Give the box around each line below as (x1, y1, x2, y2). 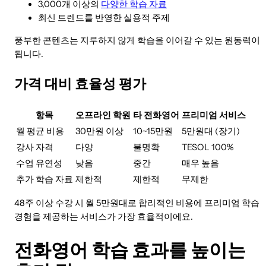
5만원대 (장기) (182, 125, 240, 137)
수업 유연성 (16, 157, 62, 169)
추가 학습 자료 (16, 173, 73, 185)
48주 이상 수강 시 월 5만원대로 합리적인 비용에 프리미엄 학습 (14, 198, 259, 209)
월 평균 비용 (16, 125, 64, 137)
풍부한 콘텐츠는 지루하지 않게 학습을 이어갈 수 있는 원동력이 (14, 34, 260, 46)
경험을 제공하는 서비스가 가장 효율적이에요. (14, 211, 193, 223)
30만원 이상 (75, 125, 123, 137)
